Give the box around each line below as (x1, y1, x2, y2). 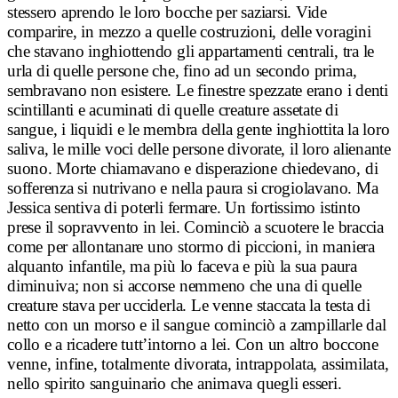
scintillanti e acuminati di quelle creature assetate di (7, 100, 338, 120)
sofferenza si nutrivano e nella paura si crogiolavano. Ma (7, 179, 378, 198)
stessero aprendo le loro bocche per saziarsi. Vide (7, 3, 328, 22)
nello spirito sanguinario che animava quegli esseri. (7, 374, 342, 394)
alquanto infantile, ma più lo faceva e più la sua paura (7, 257, 357, 276)
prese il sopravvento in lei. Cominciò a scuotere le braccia (7, 218, 384, 237)
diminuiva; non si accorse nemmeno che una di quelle (7, 276, 362, 296)
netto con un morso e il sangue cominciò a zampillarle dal (7, 315, 386, 335)
